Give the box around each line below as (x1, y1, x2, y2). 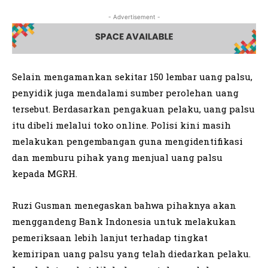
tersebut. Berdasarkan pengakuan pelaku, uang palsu (12, 103, 255, 115)
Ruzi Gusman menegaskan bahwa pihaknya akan (12, 199, 236, 212)
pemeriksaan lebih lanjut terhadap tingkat (12, 232, 208, 244)
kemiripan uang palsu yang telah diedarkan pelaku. (12, 248, 251, 260)
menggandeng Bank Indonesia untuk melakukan (12, 215, 236, 228)
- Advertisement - (108, 13, 160, 21)
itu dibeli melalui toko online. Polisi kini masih (12, 119, 231, 132)
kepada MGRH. (12, 167, 77, 180)
